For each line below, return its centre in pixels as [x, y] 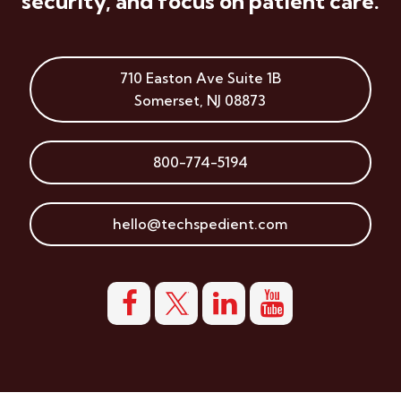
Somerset [167, 101]
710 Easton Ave [173, 78]
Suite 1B [254, 78]
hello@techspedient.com [200, 224]
